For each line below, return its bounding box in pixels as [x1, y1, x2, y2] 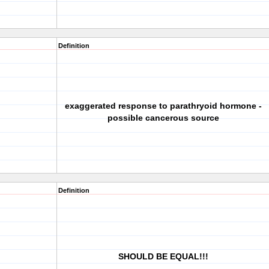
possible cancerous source [107, 113, 219, 122]
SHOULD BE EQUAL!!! [118, 252, 208, 261]
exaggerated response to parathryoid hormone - [65, 101, 262, 110]
